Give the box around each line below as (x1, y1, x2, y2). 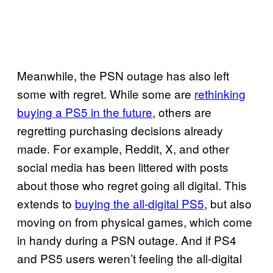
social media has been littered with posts (17, 158, 229, 175)
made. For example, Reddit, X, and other (17, 140, 229, 157)
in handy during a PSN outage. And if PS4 (17, 231, 236, 248)
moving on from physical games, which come (17, 213, 252, 230)
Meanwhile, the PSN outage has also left (17, 66, 229, 83)
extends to (17, 194, 75, 211)
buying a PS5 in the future (17, 103, 152, 120)
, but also (204, 194, 252, 211)
